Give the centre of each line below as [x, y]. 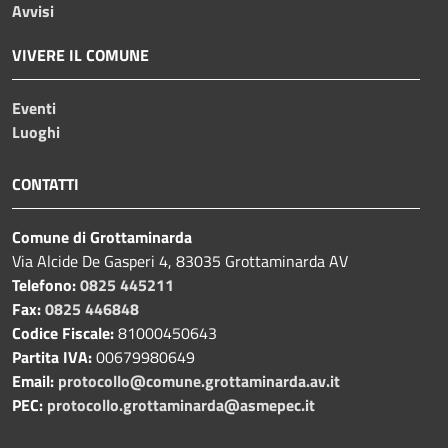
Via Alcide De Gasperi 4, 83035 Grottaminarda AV [180, 261]
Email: [35, 381]
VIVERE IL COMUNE [80, 55]
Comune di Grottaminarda [102, 237]
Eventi [34, 108]
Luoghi [36, 132]
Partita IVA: [54, 357]
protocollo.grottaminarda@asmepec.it [181, 405]
